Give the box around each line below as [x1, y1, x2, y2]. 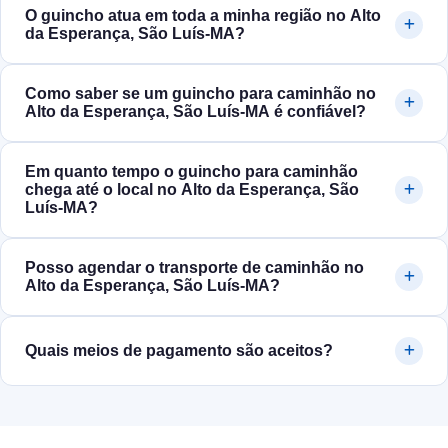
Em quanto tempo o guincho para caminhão [25, 163, 358, 181]
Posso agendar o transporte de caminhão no [25, 259, 364, 277]
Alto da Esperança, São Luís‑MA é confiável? [25, 103, 366, 121]
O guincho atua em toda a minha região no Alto [25, 7, 381, 25]
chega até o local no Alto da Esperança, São [25, 181, 359, 199]
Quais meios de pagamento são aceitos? [25, 342, 333, 360]
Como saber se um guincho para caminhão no [25, 85, 376, 103]
